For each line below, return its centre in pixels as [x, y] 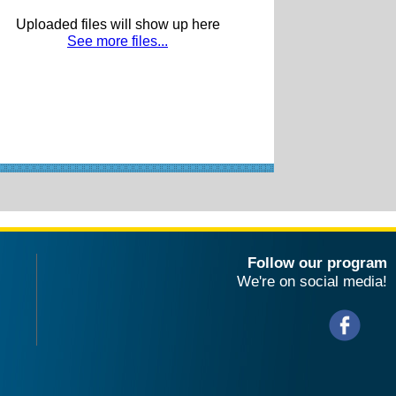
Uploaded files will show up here [118, 24]
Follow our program [317, 262]
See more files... [118, 41]
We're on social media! [312, 281]
